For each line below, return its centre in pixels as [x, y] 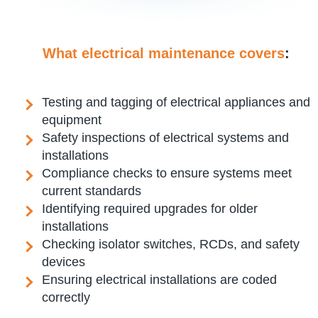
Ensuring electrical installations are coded [159, 280]
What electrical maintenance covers [164, 54]
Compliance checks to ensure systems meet [167, 174]
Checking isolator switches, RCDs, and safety [171, 245]
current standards [92, 191]
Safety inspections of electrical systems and [165, 138]
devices [64, 262]
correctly [66, 298]
